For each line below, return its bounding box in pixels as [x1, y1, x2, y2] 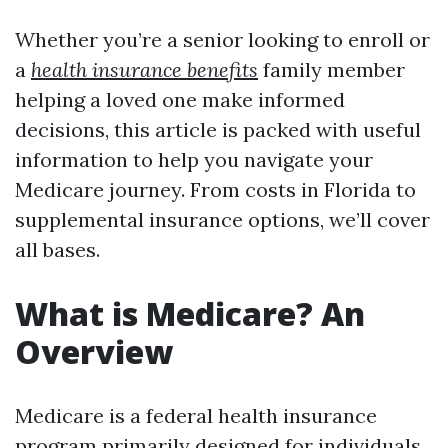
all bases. [15, 237, 100, 262]
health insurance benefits [31, 57, 258, 82]
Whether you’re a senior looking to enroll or [15, 27, 430, 52]
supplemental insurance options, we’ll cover [15, 207, 430, 232]
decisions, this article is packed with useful [15, 117, 421, 142]
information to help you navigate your [15, 147, 373, 172]
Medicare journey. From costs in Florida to [15, 177, 416, 202]
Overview [15, 330, 173, 373]
